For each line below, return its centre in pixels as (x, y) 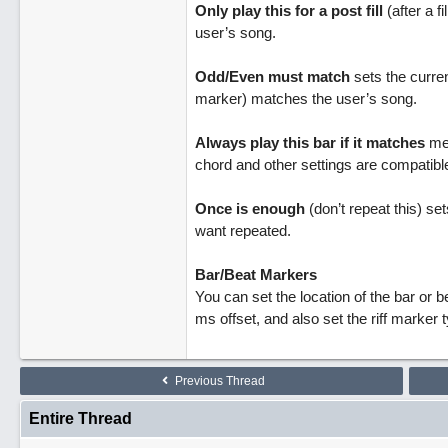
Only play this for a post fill (288, 10)
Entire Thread (80, 418)
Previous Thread (218, 381)
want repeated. (242, 230)
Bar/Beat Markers (255, 274)
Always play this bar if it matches (309, 142)
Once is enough (249, 208)
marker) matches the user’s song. (305, 98)
